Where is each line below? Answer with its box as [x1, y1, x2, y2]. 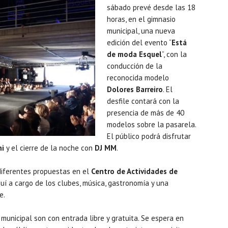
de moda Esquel [107, 49, 162, 59]
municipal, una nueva [107, 25, 175, 36]
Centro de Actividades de [91, 166, 178, 176]
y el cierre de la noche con [4, 142, 95, 153]
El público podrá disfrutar [107, 131, 191, 141]
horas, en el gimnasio [107, 14, 176, 24]
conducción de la [107, 61, 162, 71]
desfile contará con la [107, 96, 179, 106]
